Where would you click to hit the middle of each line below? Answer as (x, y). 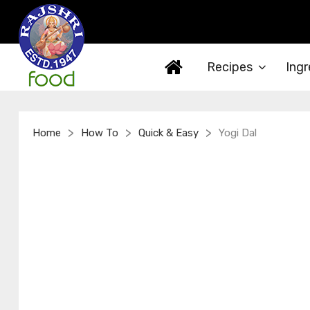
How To (100, 133)
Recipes (230, 67)
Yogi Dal (238, 133)
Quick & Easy (168, 133)
